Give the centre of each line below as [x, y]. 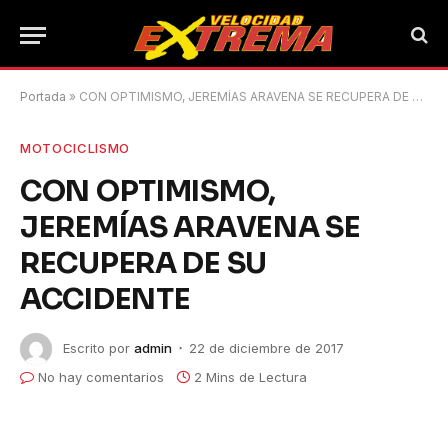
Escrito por [96, 347]
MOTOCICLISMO [75, 148]
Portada [43, 96]
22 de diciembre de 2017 [266, 347]
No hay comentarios [101, 377]
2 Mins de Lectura [250, 377]
